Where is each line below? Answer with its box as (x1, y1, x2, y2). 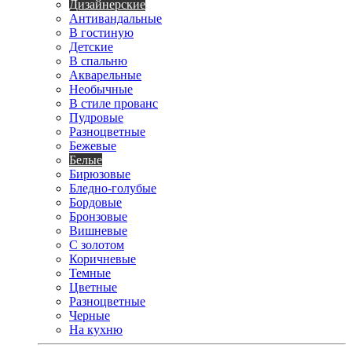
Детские (69, 40, 113, 54)
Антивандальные (69, 12, 162, 26)
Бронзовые (69, 210, 127, 224)
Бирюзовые (69, 167, 130, 181)
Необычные (69, 82, 133, 97)
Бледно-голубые (69, 181, 156, 196)
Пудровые (69, 111, 123, 125)
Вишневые (69, 224, 127, 238)
